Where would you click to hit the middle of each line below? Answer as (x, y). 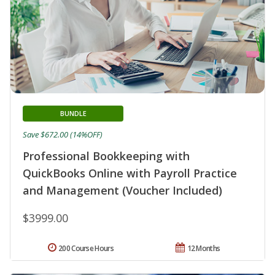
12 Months (203, 249)
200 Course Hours (86, 249)
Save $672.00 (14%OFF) (63, 135)
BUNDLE (73, 114)
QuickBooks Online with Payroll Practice (130, 173)
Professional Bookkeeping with (106, 156)
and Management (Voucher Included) (122, 191)
